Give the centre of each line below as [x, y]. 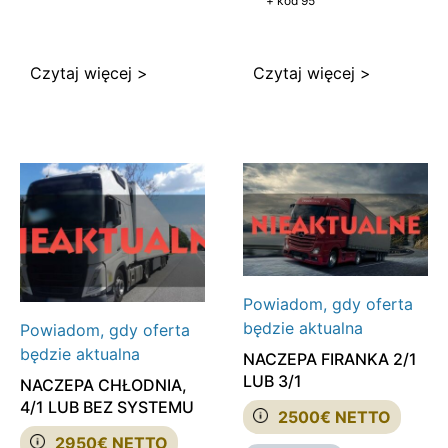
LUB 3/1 [272, 380]
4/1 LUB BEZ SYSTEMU [107, 406]
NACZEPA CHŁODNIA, [103, 384]
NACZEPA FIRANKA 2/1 [329, 358]
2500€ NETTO [334, 416]
